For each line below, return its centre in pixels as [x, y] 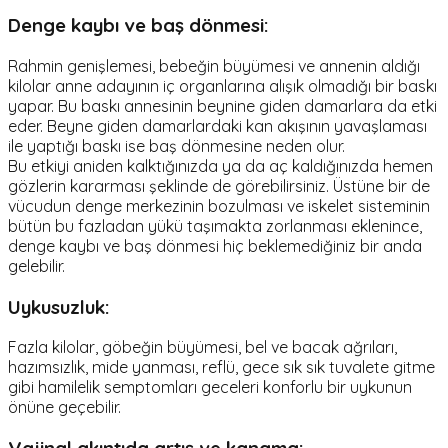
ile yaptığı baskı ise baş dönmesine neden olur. [176, 146]
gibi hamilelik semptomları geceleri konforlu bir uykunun [210, 387]
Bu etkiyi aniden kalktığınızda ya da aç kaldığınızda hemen [220, 166]
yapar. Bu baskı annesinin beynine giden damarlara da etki [222, 106]
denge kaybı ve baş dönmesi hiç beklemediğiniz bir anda [215, 246]
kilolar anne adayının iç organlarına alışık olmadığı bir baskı [222, 86]
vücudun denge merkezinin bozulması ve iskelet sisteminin [219, 206]
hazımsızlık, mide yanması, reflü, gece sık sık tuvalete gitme [221, 367]
